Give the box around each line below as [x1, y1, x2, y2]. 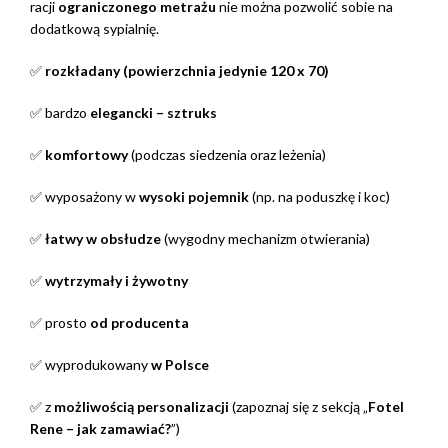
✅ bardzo [30, 104, 90, 122]
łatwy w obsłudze [45, 230, 161, 248]
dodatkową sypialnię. [30, 20, 159, 38]
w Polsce [151, 356, 209, 374]
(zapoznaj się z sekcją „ [229, 398, 368, 416]
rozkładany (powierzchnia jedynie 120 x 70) [45, 62, 329, 80]
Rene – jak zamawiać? [30, 420, 171, 438]
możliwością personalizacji [54, 398, 229, 416]
